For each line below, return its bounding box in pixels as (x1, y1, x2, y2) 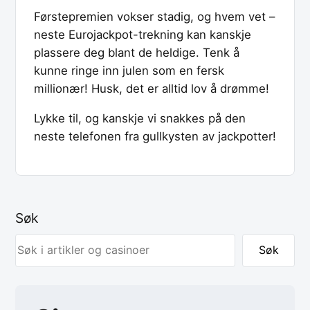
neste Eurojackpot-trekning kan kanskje (34, 28, 251, 42)
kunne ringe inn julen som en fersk (34, 64, 224, 78)
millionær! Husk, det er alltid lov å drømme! (34, 82, 269, 96)
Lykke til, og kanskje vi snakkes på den (34, 111, 246, 126)
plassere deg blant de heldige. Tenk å (34, 46, 239, 60)
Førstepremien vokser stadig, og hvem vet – (34, 10, 275, 24)
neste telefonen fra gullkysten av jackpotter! (34, 129, 276, 144)
